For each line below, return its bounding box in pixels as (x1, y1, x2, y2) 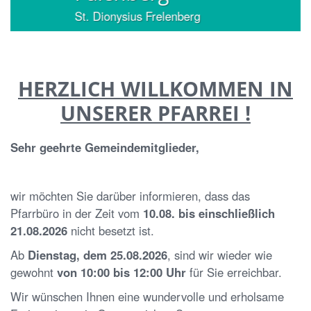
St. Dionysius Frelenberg (17, 7, 143, 24)
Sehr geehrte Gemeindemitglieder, (10, 138, 199, 155)
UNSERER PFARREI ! (60, 99, 251, 126)
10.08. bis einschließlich (143, 204, 275, 221)
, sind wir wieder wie (167, 246, 272, 263)
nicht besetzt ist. (67, 221, 154, 239)
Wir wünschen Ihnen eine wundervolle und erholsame (10, 287, 284, 305)
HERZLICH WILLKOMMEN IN (18, 74, 293, 102)
